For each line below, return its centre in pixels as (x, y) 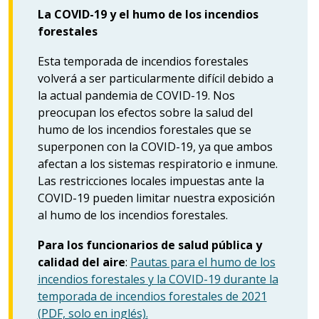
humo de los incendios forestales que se (144, 129)
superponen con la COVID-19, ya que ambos (155, 146)
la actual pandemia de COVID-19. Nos (136, 95)
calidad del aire (81, 262)
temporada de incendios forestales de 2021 (152, 296)
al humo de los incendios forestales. (132, 215)
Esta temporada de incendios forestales (143, 61)
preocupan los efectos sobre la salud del (145, 112)
